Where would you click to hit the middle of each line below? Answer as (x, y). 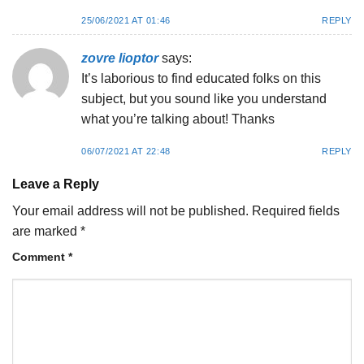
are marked (46, 231)
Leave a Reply (57, 184)
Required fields (296, 210)
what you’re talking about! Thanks (178, 119)
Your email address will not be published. (130, 210)
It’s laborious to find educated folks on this (201, 79)
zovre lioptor (120, 58)
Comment (40, 256)
